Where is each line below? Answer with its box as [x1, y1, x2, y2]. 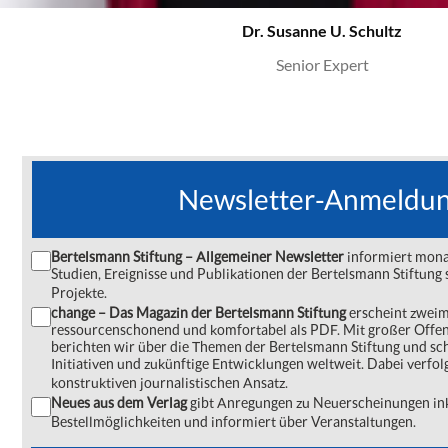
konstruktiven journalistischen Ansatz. [51, 374, 288, 391]
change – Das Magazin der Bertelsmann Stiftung [51, 304, 349, 321]
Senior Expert [275, 55, 369, 74]
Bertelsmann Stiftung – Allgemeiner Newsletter [51, 248, 344, 265]
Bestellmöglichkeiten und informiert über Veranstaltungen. [51, 413, 416, 430]
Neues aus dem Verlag [51, 394, 187, 411]
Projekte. [51, 284, 107, 301]
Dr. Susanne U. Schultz [242, 21, 402, 40]
